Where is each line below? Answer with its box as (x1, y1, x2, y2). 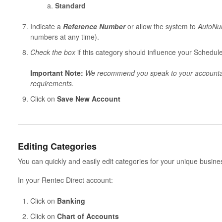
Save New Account (56, 93, 122, 104)
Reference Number (62, 21, 127, 31)
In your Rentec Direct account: (17, 175, 113, 185)
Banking (55, 196, 85, 206)
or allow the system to (127, 21, 198, 31)
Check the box (30, 47, 75, 57)
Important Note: (30, 67, 83, 78)
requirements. (30, 78, 76, 88)
